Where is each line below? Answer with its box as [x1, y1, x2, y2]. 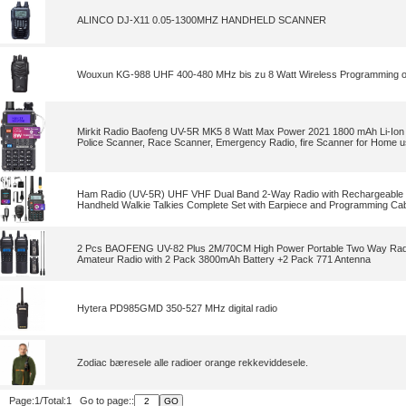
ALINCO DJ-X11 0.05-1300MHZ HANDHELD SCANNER [77, 14, 326, 25]
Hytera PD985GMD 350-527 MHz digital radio [77, 303, 277, 314]
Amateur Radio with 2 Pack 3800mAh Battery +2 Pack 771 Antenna [77, 254, 371, 265]
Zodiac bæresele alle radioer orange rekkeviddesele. [77, 357, 308, 368]
